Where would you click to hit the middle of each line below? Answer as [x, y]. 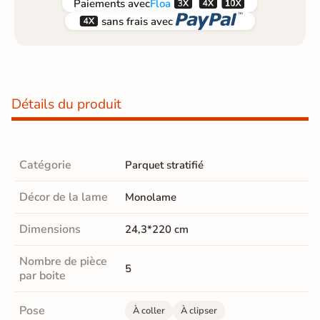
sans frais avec [137, 21]
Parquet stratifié [164, 165]
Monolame [151, 197]
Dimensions [50, 230]
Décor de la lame [64, 197]
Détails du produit [66, 105]
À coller [149, 311]
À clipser [199, 311]
